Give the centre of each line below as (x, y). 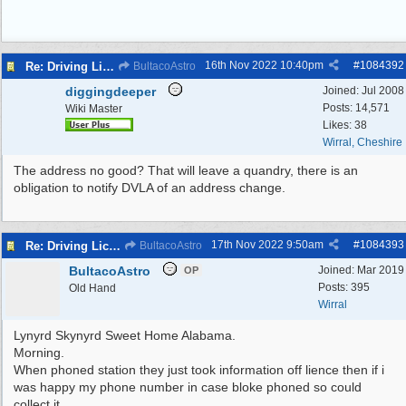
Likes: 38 (345, 125)
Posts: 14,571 (356, 108)
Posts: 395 (344, 287)
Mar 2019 (381, 270)
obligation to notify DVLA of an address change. (150, 188)
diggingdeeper (111, 92)
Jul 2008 (383, 91)
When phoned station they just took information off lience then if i (199, 370)
